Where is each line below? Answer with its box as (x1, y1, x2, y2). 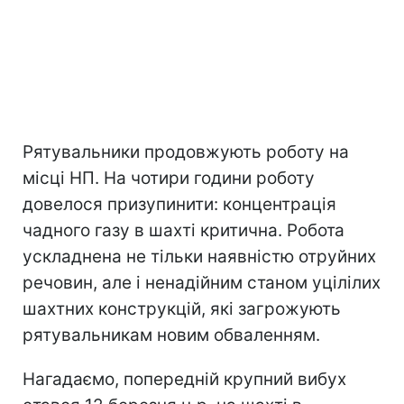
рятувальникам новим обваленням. (23, 324, 320, 345)
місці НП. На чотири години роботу (23, 167, 315, 188)
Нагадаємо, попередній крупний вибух (23, 368, 346, 390)
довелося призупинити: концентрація (23, 193, 336, 215)
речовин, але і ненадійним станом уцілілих (23, 271, 381, 293)
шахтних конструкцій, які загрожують (23, 298, 341, 319)
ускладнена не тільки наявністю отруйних (23, 245, 376, 267)
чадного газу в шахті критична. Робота (23, 219, 344, 241)
